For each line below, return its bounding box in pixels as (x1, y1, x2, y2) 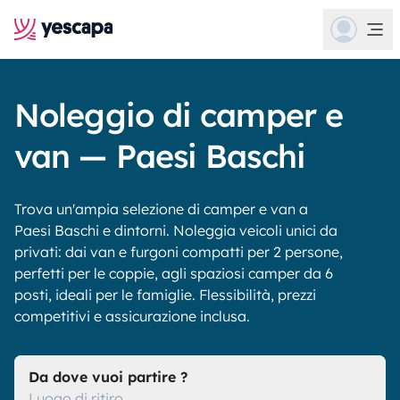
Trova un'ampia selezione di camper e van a (14, 200, 308, 218)
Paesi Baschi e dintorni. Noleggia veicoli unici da (14, 221, 337, 239)
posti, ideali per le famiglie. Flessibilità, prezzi (14, 286, 316, 304)
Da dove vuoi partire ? (29, 368, 187, 386)
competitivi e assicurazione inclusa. (14, 307, 250, 325)
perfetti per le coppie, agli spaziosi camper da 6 (14, 264, 333, 282)
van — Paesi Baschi (14, 136, 305, 176)
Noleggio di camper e (14, 95, 344, 135)
